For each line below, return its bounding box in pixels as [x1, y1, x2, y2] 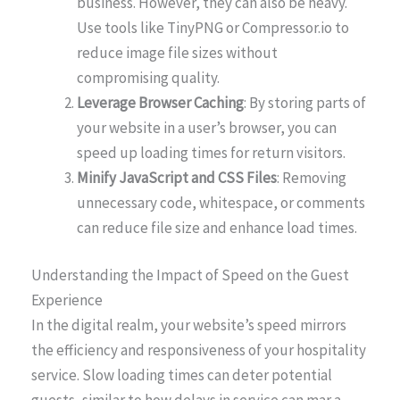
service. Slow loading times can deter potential [31, 365, 332, 386]
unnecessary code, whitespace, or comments [77, 192, 365, 212]
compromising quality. [77, 67, 220, 87]
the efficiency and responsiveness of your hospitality [31, 340, 366, 361]
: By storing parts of [244, 92, 366, 112]
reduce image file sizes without [77, 42, 278, 62]
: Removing [277, 167, 346, 187]
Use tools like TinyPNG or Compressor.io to [77, 17, 349, 37]
